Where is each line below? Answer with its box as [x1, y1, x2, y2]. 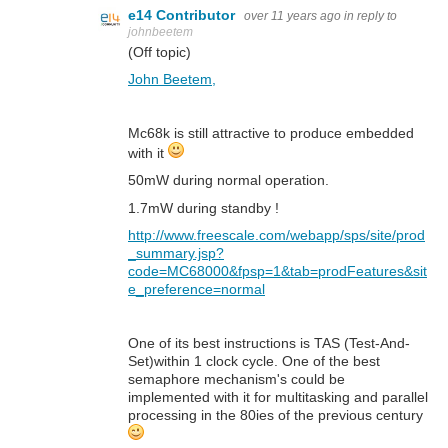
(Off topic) [128, 44, 191, 61]
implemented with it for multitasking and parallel [128, 388, 428, 405]
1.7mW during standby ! [128, 199, 279, 216]
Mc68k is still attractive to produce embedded [128, 125, 414, 142]
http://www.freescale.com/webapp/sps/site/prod [128, 226, 425, 243]
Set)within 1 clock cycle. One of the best [128, 352, 380, 369]
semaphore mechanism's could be [128, 370, 345, 387]
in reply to [344, 8, 397, 23]
